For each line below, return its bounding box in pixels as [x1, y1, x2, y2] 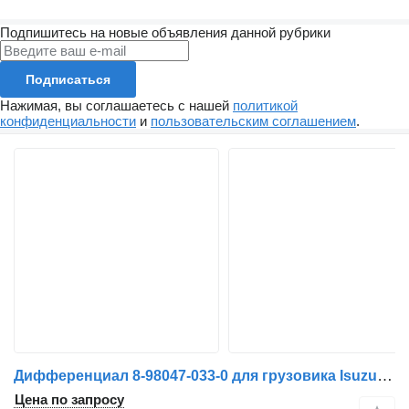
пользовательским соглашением [151, 113, 356, 129]
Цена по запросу [15, 392, 124, 407]
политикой [233, 98, 298, 113]
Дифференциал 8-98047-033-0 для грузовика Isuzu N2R [377, 367, 393, 384]
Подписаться [26, 72, 110, 87]
